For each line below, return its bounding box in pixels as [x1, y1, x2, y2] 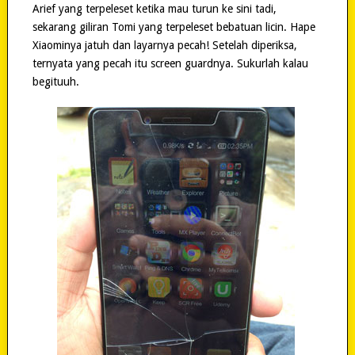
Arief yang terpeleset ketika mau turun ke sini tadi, [32, 2, 277, 16]
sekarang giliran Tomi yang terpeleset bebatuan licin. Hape [32, 21, 315, 34]
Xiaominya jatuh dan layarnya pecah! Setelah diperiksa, [32, 39, 297, 52]
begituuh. [32, 75, 79, 89]
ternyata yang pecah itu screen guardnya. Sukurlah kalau [32, 57, 308, 71]
